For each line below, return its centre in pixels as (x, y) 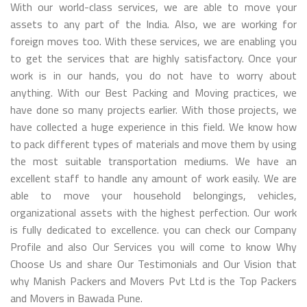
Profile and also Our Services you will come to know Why (153, 246)
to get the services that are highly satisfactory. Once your (153, 58)
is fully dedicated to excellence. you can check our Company (153, 229)
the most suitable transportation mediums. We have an (153, 161)
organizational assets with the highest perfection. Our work (153, 212)
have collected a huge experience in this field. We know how (153, 126)
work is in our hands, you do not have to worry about (153, 75)
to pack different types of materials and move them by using (153, 144)
